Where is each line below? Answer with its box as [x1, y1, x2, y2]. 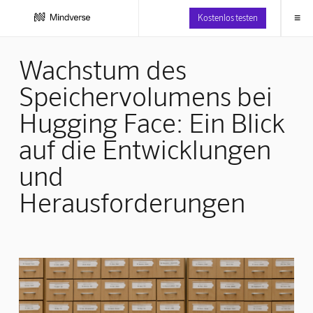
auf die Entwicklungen [18, 132, 271, 165]
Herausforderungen [18, 185, 245, 218]
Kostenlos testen [197, 12, 258, 22]
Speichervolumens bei [18, 79, 272, 112]
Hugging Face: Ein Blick [18, 105, 285, 138]
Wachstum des [18, 52, 187, 85]
